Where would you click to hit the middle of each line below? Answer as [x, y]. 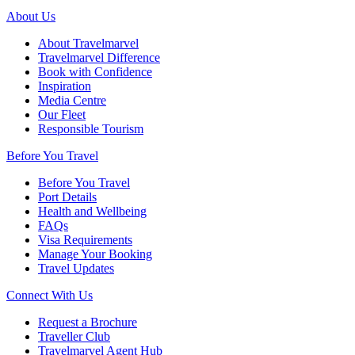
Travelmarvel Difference [99, 57]
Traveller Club [74, 336]
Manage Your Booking [95, 254]
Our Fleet [62, 114]
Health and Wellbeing [92, 211]
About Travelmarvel [88, 43]
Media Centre [72, 100]
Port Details [67, 197]
